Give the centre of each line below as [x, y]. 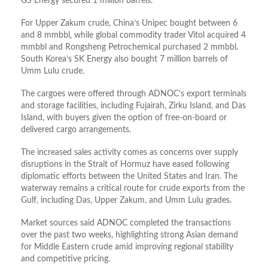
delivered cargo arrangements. [76, 130]
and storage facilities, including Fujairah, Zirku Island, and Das [133, 106]
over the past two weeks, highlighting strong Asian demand [130, 235]
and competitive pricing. [66, 259]
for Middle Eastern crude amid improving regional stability [127, 247]
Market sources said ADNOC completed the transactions [126, 223]
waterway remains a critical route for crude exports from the [133, 189]
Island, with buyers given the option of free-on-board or [124, 118]
